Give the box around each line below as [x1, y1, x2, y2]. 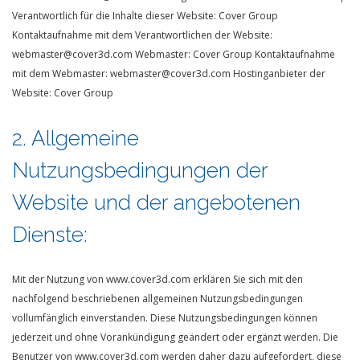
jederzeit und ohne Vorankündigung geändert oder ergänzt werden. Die [12, 330, 338, 344]
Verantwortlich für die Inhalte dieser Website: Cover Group [12, 9, 278, 22]
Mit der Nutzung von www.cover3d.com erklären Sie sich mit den [12, 272, 303, 286]
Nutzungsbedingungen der [12, 158, 268, 182]
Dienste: [12, 223, 88, 247]
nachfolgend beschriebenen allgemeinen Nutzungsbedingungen [12, 292, 303, 305]
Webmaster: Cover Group [133, 47, 252, 61]
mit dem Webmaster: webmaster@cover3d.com [12, 67, 231, 80]
